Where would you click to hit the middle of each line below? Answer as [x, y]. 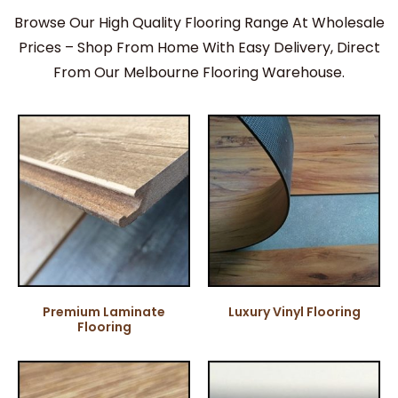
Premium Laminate [104, 311]
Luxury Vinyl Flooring [294, 311]
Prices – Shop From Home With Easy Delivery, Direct [199, 47]
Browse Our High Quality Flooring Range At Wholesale [199, 22]
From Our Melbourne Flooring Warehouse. [199, 72]
